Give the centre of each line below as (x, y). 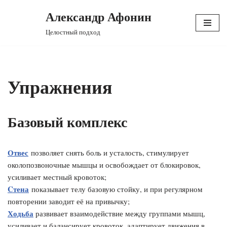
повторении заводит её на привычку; (69, 201)
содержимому (31, 52)
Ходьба (21, 213)
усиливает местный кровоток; (57, 177)
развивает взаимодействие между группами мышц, (119, 213)
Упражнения (60, 87)
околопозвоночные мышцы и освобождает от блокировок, (104, 165)
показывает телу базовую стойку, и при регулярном (116, 189)
